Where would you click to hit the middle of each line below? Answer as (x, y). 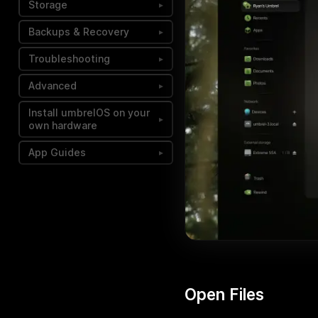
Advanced (53, 86)
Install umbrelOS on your (89, 113)
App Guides (57, 152)
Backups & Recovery (79, 32)
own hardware (63, 125)
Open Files (224, 295)
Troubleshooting (69, 59)
